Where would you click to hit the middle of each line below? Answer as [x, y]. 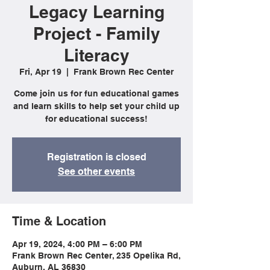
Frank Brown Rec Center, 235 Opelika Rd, [96, 256]
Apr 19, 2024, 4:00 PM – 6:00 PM [77, 244]
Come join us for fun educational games [96, 93]
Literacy [96, 55]
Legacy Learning [96, 12]
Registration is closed [96, 157]
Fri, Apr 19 [40, 72]
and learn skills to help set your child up [96, 106]
